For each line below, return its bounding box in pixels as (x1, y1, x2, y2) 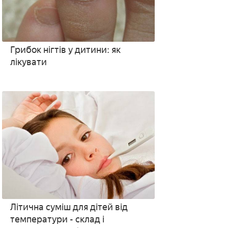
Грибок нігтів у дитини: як (10, 44, 121, 55)
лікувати (10, 56, 47, 68)
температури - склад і (10, 214, 104, 225)
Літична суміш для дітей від (10, 202, 128, 213)
